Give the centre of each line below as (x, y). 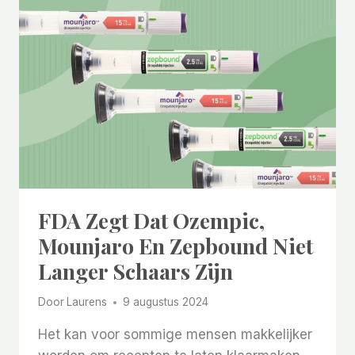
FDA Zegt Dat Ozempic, (151, 220)
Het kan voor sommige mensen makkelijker (175, 335)
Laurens (87, 302)
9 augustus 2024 (166, 302)
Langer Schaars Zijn (136, 271)
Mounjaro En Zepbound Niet (176, 245)
